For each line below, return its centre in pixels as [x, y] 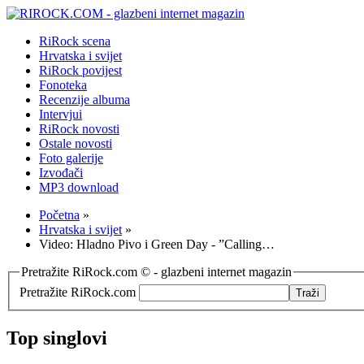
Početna [59, 215]
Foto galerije [71, 158]
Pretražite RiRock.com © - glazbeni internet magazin [156, 272]
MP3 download [79, 187]
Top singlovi [57, 338]
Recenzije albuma [84, 100]
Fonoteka [63, 85]
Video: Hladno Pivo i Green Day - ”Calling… [157, 244]
